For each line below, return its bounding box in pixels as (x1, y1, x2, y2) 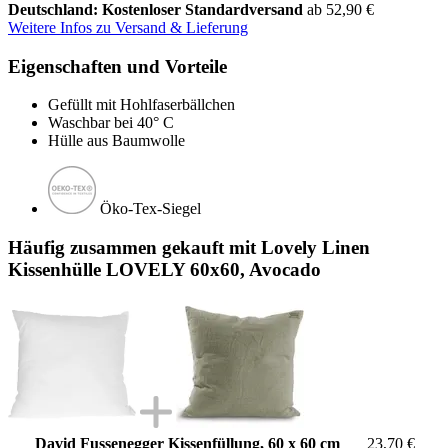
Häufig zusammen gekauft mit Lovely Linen (8, 236, 370, 258)
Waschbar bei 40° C (48, 114, 174, 132)
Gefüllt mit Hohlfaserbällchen (48, 96, 235, 114)
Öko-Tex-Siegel (100, 200, 201, 218)
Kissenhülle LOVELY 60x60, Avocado (8, 258, 321, 280)
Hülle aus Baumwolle (48, 132, 185, 150)
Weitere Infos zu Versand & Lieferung (8, 18, 248, 36)
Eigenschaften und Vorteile (8, 55, 227, 77)
